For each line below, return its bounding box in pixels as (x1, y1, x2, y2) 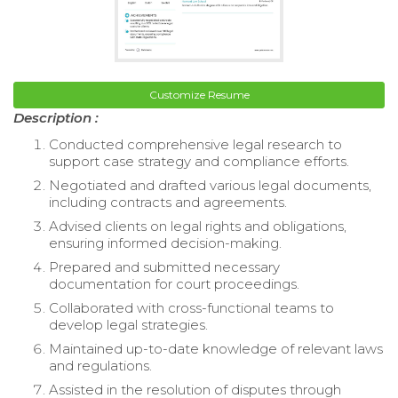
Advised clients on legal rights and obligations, (49, 217, 346, 235)
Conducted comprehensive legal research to (49, 135, 342, 153)
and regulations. (49, 356, 152, 374)
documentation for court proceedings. (49, 275, 299, 292)
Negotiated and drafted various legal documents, (49, 176, 371, 194)
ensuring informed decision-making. (49, 234, 282, 251)
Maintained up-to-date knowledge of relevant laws (49, 339, 383, 357)
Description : (13, 108, 99, 126)
